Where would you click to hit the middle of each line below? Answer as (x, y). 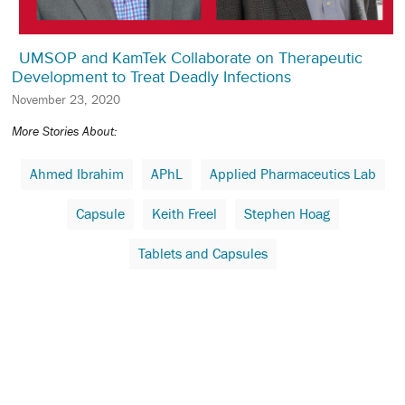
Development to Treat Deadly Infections (151, 77)
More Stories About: (65, 132)
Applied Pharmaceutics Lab (292, 174)
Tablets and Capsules (202, 254)
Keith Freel (184, 214)
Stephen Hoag (287, 214)
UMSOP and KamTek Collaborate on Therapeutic (191, 58)
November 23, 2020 (66, 100)
